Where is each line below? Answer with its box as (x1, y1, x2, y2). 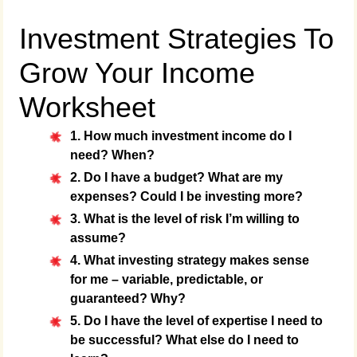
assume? (69, 231, 126, 245)
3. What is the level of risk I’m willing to (69, 212, 300, 226)
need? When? (69, 148, 155, 162)
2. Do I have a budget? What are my (69, 171, 283, 184)
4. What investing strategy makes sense (69, 253, 309, 267)
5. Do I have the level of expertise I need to (69, 314, 323, 328)
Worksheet (19, 91, 156, 124)
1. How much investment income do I (69, 129, 292, 143)
